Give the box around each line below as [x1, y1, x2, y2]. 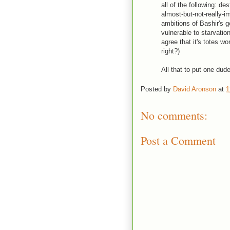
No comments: [141, 108, 207, 123]
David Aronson [173, 85, 216, 93]
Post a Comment [141, 132, 216, 148]
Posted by [141, 85, 173, 93]
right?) [161, 47, 180, 55]
